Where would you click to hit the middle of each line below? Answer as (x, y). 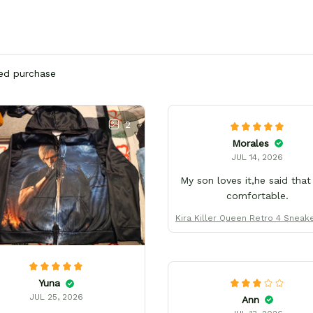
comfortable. (257, 195)
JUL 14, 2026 (257, 157)
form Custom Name (257, 231)
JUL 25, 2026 (56, 297)
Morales (250, 143)
